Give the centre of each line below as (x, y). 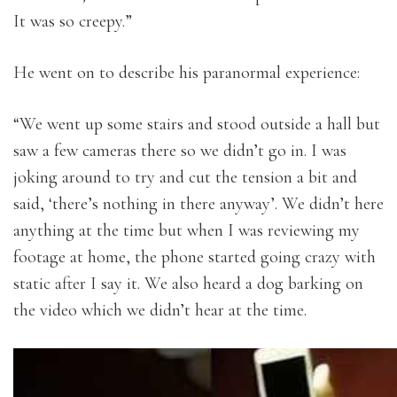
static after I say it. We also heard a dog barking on (188, 284)
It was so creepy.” (73, 21)
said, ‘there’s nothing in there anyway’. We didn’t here (198, 204)
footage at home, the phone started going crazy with (195, 257)
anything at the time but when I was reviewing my (187, 230)
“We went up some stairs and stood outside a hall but (197, 124)
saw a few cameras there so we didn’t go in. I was (180, 151)
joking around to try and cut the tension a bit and (185, 177)
